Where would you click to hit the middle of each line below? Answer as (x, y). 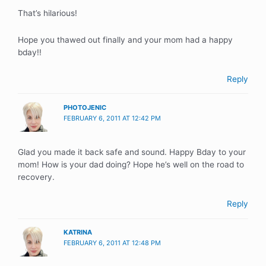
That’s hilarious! (47, 13)
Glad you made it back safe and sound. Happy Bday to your (132, 152)
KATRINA (78, 232)
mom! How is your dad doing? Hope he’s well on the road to (131, 165)
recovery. (36, 177)
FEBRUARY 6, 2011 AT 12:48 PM (113, 243)
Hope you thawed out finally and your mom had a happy (125, 39)
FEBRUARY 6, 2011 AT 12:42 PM (113, 118)
